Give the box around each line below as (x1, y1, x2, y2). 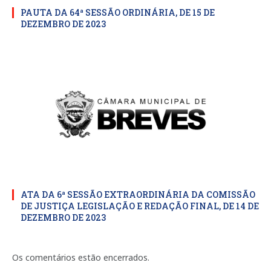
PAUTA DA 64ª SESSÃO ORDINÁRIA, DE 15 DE (21, 7, 215, 19)
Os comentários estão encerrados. (12, 252, 149, 264)
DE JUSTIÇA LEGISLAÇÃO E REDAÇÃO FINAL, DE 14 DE (21, 200, 259, 212)
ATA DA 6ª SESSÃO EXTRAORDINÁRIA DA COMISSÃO (21, 189, 255, 201)
